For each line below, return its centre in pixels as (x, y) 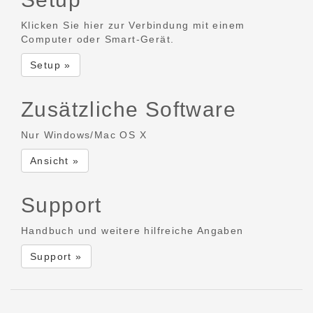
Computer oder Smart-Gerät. (98, 39)
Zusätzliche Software (129, 109)
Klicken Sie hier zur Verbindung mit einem (133, 25)
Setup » (51, 65)
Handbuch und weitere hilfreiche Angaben (132, 231)
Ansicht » (55, 161)
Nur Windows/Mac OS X (84, 135)
